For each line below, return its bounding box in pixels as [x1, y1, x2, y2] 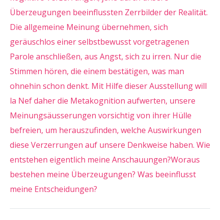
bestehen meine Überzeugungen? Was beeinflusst [10, 169, 196, 180]
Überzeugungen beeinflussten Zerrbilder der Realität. [10, 7, 208, 18]
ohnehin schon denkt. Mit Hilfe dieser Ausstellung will [10, 81, 207, 91]
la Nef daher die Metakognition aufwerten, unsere [10, 95, 195, 106]
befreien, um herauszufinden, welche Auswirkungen [10, 125, 201, 136]
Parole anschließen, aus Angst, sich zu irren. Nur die [10, 51, 201, 62]
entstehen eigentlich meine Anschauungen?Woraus [10, 154, 200, 165]
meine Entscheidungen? [10, 184, 97, 194]
